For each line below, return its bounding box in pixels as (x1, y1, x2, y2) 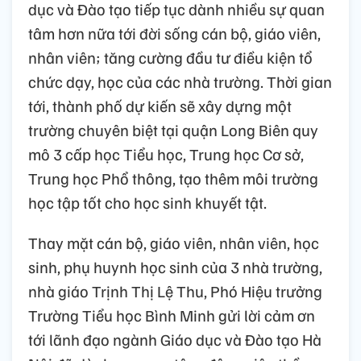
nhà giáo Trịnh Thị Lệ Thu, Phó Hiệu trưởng (28, 280, 322, 302)
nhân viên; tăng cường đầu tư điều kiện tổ (28, 47, 313, 68)
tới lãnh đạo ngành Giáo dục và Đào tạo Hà (28, 329, 322, 351)
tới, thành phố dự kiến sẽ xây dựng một (28, 95, 292, 117)
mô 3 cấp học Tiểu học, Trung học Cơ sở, (28, 143, 304, 165)
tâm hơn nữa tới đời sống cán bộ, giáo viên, (28, 23, 321, 44)
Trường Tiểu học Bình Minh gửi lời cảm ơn (28, 305, 315, 326)
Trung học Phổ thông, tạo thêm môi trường (28, 168, 318, 189)
